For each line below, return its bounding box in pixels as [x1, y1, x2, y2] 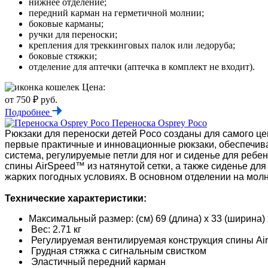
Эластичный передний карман [29, 256, 166, 267]
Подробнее [5, 106, 52, 117]
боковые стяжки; [29, 50, 97, 61]
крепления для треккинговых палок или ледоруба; [29, 39, 235, 50]
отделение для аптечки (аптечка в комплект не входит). [29, 61, 255, 72]
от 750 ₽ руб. [5, 94, 57, 105]
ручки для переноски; [29, 29, 117, 39]
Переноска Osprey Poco [112, 117, 207, 128]
